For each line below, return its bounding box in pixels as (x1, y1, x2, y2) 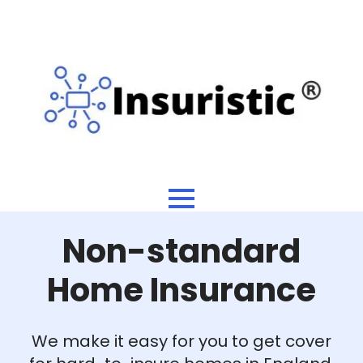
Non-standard (62, 228, 301, 274)
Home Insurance (47, 267, 316, 313)
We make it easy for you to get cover (32, 329, 331, 352)
